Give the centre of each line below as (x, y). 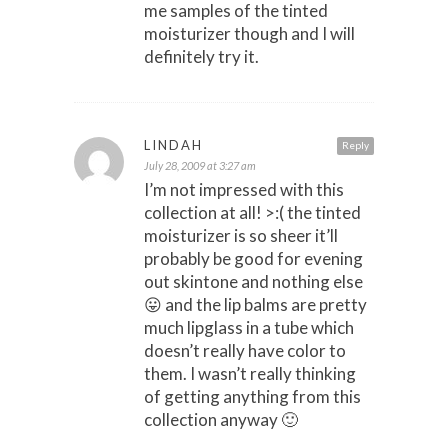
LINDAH (173, 145)
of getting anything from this (252, 397)
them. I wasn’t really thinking (250, 374)
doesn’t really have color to (245, 351)
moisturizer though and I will (249, 34)
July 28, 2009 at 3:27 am (200, 166)
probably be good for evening (253, 259)
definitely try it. (201, 57)
